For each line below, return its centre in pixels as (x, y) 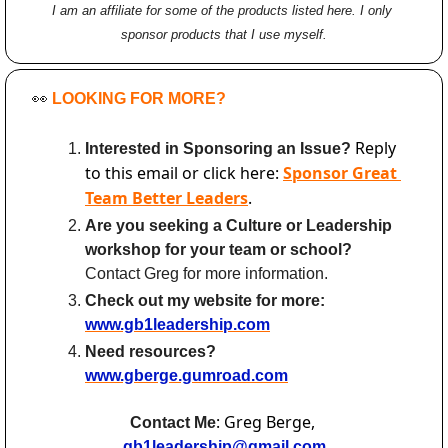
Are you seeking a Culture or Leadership (238, 226)
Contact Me (172, 423)
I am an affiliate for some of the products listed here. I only (222, 11)
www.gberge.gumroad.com (186, 376)
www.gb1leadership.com (177, 325)
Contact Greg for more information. (206, 274)
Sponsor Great (340, 173)
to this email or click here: (184, 173)
